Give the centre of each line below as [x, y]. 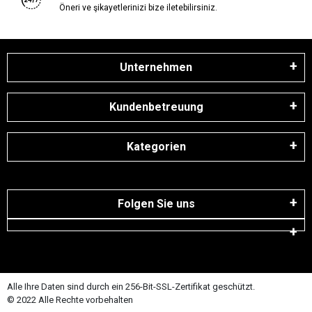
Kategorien [156, 147]
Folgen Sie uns [156, 204]
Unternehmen [156, 68]
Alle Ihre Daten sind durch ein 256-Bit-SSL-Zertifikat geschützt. [131, 287]
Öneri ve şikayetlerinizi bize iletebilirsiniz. [138, 8]
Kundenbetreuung [156, 107]
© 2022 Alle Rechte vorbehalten [70, 300]
